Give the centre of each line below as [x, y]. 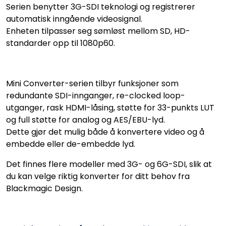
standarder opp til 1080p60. [61, 43]
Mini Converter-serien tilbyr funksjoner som [92, 83]
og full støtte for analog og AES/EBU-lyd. [86, 120]
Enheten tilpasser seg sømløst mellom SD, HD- [98, 31]
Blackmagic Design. [44, 188]
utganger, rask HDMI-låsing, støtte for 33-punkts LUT [110, 107]
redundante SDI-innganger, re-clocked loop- [96, 95]
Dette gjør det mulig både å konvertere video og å [105, 132]
